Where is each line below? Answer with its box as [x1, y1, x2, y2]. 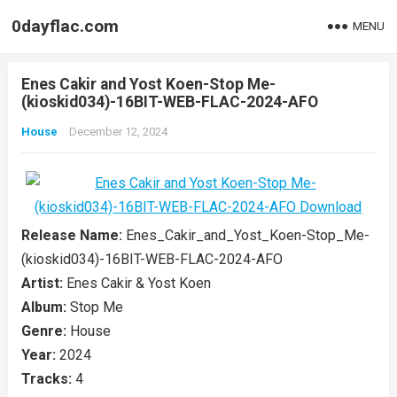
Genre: [20, 323, 70, 339]
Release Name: [20, 227, 126, 244]
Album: [20, 299, 70, 315]
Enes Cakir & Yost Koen [66, 275, 211, 292]
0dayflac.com [12, 16, 120, 36]
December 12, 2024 [68, 125, 167, 138]
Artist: [20, 275, 66, 292]
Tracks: [20, 370, 75, 387]
